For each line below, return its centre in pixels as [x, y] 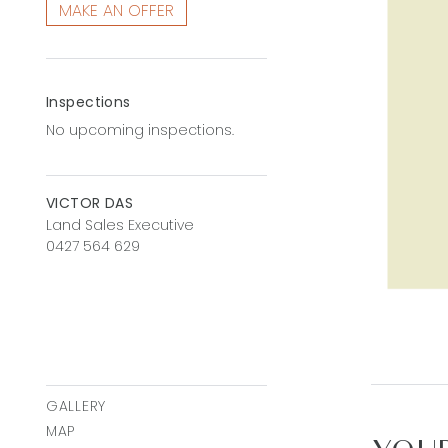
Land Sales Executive [120, 225]
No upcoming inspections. [140, 130]
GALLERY [76, 406]
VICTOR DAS [90, 203]
